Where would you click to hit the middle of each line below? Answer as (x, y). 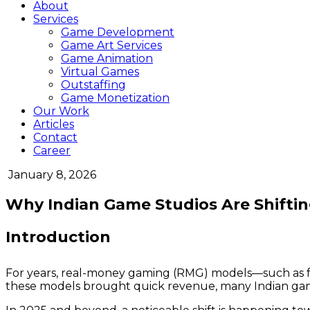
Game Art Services (111, 45)
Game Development (118, 32)
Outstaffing (93, 85)
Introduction (58, 237)
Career (52, 151)
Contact (55, 137)
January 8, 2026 (52, 175)
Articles (54, 124)
